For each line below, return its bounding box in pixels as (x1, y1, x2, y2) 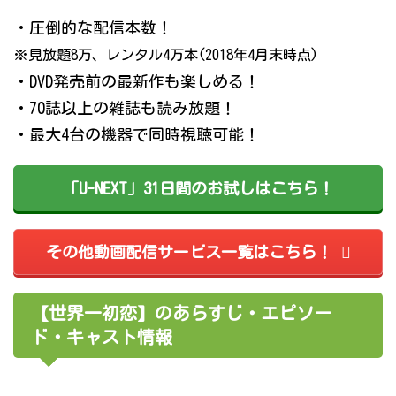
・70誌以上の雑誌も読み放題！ (13, 100, 236, 117)
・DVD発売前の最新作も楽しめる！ (13, 73, 260, 90)
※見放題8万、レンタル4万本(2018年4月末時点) (13, 48, 318, 63)
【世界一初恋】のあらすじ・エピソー (31, 304, 331, 323)
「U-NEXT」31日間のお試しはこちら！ (62, 180, 334, 197)
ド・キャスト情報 (31, 328, 172, 346)
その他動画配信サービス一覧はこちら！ (45, 244, 332, 261)
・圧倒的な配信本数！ (13, 19, 172, 36)
